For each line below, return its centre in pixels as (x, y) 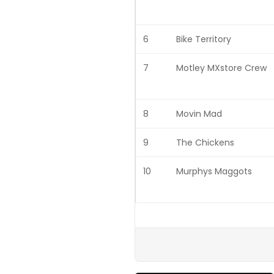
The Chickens (205, 142)
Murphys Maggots (214, 171)
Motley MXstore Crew (221, 68)
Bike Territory (204, 39)
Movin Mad (199, 113)
